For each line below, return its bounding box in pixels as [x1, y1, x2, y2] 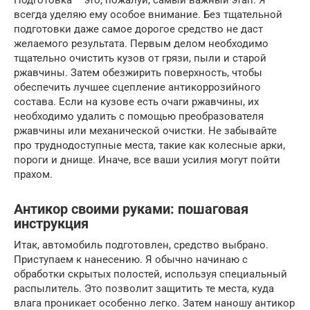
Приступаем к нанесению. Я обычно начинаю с [14, 253, 248, 266]
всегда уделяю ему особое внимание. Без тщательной [14, 8, 282, 21]
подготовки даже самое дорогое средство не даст [14, 23, 263, 35]
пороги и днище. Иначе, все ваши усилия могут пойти [14, 154, 280, 166]
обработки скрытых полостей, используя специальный [14, 268, 287, 280]
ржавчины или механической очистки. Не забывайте [14, 125, 277, 137]
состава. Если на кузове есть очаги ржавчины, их [14, 95, 259, 108]
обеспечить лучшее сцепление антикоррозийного [14, 81, 261, 93]
